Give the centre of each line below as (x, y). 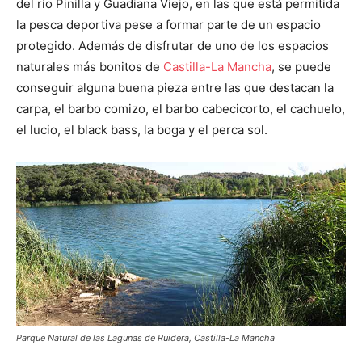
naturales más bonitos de (90, 66)
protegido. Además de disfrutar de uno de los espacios (173, 45)
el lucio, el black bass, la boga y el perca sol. (142, 129)
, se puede (301, 66)
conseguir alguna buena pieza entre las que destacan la (175, 87)
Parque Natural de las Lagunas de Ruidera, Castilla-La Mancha (145, 337)
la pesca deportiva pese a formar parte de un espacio (168, 24)
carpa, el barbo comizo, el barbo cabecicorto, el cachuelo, (181, 108)
